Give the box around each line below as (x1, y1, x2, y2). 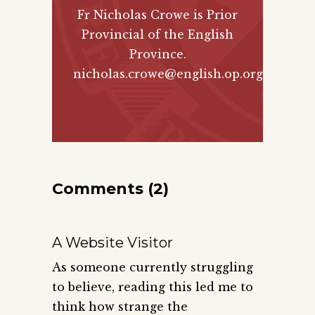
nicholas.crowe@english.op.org (73, 67, 263, 82)
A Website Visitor (52, 234, 173, 252)
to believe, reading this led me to (52, 280, 253, 295)
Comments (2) (52, 179, 169, 199)
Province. (129, 47, 186, 62)
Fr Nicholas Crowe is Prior (77, 8, 238, 22)
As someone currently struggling (52, 260, 253, 275)
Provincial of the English (82, 27, 233, 42)
